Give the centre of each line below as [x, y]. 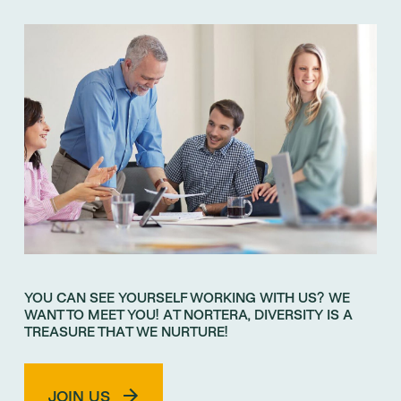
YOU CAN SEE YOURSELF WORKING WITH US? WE [187, 297]
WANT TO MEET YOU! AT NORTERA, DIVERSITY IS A [188, 314]
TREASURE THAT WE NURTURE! [126, 331]
